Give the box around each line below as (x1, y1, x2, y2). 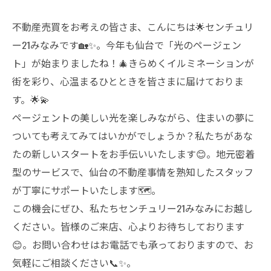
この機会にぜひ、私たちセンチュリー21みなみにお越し (12, 201, 253, 215)
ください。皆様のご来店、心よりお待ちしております (12, 219, 244, 233)
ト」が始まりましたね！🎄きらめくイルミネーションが (12, 56, 254, 70)
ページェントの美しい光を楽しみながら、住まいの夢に (12, 110, 254, 125)
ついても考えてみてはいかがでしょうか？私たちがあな (12, 128, 253, 143)
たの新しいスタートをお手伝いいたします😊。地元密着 (12, 146, 255, 161)
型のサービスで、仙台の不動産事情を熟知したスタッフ (12, 165, 253, 179)
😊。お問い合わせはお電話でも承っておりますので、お (12, 237, 253, 252)
